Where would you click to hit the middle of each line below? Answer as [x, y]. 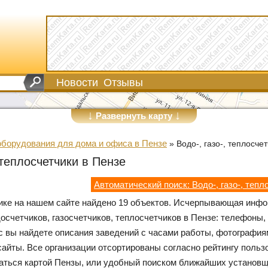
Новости [77, 83]
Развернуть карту [134, 116]
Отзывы [123, 83]
